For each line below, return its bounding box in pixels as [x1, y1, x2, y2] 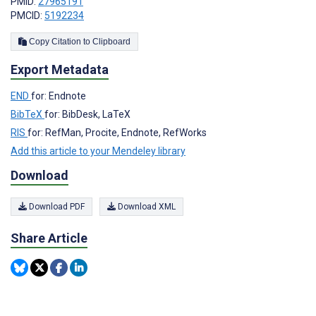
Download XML [116, 202, 176, 212]
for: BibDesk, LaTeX [44, 108, 130, 120]
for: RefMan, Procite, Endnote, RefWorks [28, 126, 207, 138]
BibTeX [11, 108, 44, 120]
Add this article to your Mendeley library [11, 145, 186, 157]
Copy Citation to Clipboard [92, 36, 130, 47]
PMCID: [11, 9, 44, 21]
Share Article [11, 231, 87, 245]
